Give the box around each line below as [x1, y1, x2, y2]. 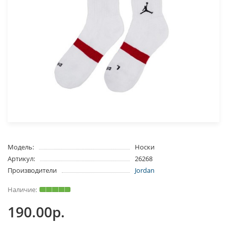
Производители [8, 165, 57, 175]
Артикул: [8, 154, 35, 163]
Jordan [134, 165, 155, 175]
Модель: [8, 142, 34, 152]
